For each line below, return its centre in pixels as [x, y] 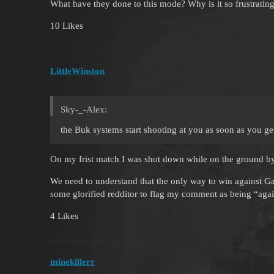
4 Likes [64, 216]
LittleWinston [77, 71]
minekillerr [72, 261]
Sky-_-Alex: [84, 110]
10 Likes [67, 25]
